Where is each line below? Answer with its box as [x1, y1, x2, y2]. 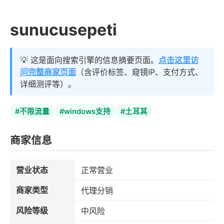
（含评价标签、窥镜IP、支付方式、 [76, 67, 203, 77]
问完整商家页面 [20, 67, 76, 77]
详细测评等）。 [20, 79, 76, 89]
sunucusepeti [10, 20, 117, 39]
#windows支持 [59, 107, 110, 116]
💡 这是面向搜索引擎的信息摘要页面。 [20, 55, 158, 65]
